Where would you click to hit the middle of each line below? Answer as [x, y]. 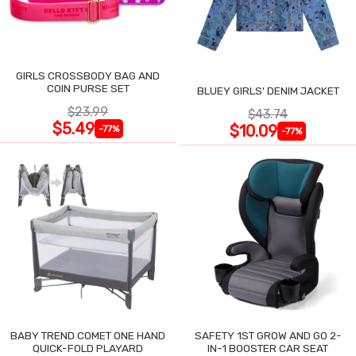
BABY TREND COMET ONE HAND [88, 335]
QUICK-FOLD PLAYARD [88, 348]
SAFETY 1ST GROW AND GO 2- [268, 335]
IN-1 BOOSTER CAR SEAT [268, 348]
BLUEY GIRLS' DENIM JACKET [268, 91]
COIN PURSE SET [88, 89]
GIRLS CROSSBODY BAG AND [88, 76]
